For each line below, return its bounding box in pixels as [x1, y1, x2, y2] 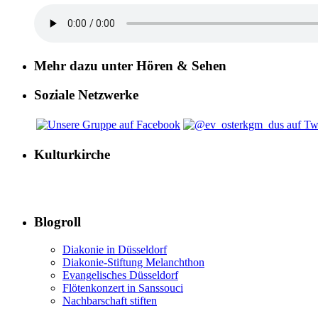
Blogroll [34, 214, 81, 229]
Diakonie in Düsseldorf [62, 243, 167, 256]
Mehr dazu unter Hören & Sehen [34, 58, 226, 74]
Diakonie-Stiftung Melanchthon [62, 256, 204, 268]
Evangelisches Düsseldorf [62, 268, 178, 281]
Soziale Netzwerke [34, 87, 138, 103]
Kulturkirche [34, 146, 110, 162]
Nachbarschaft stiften [62, 294, 157, 307]
